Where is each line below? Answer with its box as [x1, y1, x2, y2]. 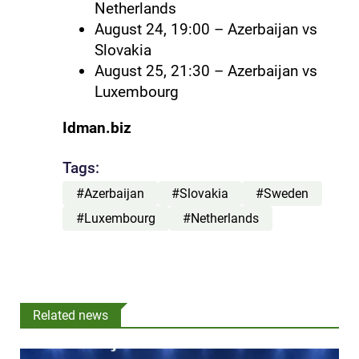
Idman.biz [62, 118, 131, 137]
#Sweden [255, 186, 309, 202]
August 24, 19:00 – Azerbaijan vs [94, 19, 317, 38]
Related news [33, 307, 108, 323]
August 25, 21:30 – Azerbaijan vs [94, 61, 317, 80]
